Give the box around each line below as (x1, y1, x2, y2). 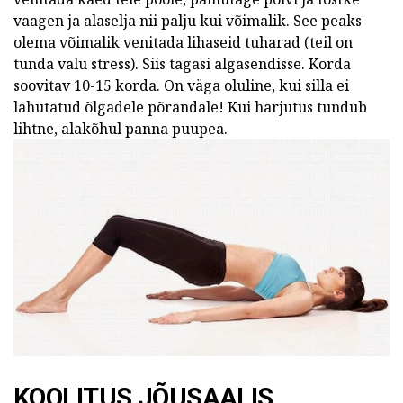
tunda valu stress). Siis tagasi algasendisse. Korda (13, 54, 351, 75)
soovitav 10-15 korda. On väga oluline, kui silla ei (13, 76, 349, 96)
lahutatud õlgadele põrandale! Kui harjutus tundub (13, 97, 367, 118)
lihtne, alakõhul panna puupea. (13, 119, 228, 139)
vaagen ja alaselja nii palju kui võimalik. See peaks (13, 11, 362, 31)
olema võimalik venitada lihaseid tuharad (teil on (13, 32, 353, 53)
